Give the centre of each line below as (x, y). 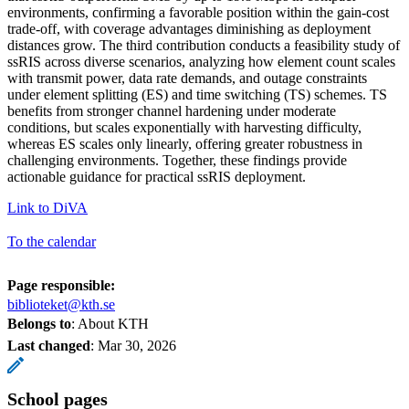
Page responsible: (61, 285)
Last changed (49, 345)
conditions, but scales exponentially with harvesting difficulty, (184, 127)
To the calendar (52, 241)
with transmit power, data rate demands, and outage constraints (187, 78)
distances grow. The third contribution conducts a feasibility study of (204, 45)
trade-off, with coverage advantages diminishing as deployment (189, 28)
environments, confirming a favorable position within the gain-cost (198, 12)
